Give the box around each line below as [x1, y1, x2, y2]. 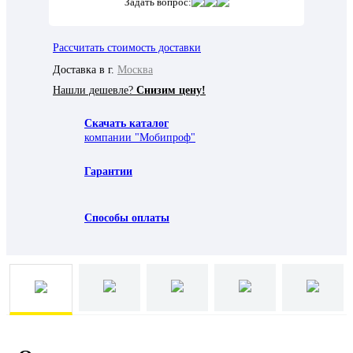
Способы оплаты [84, 211, 169, 224]
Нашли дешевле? [53, 84, 136, 96]
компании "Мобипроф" [84, 131, 195, 143]
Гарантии [84, 165, 132, 177]
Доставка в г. [53, 63, 117, 76]
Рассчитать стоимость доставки [53, 41, 201, 54]
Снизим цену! [136, 84, 206, 96]
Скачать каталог [84, 117, 169, 129]
